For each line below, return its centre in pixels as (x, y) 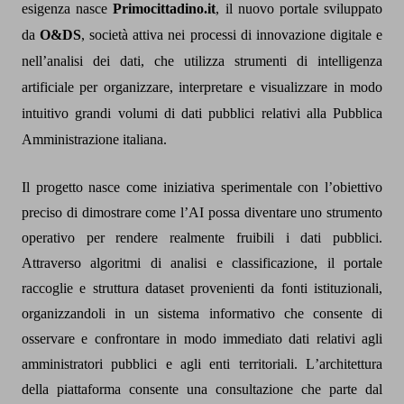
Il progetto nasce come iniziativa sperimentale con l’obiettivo (202, 188)
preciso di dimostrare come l (103, 213)
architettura (351, 364)
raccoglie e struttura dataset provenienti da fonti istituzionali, (202, 289)
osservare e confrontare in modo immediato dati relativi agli (202, 339)
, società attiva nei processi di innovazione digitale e (232, 35)
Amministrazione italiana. (94, 140)
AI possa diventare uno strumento (285, 213)
